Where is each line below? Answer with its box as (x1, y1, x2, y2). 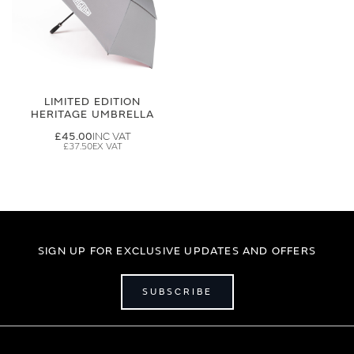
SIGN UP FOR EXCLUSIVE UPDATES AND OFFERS (37, 244, 316, 258)
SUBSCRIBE (141, 285, 213, 298)
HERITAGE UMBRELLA (31, 107, 154, 121)
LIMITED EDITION (44, 95, 141, 108)
